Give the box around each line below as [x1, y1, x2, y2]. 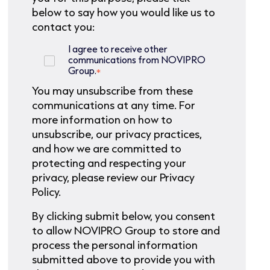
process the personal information [32, 237, 198, 253]
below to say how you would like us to [32, 5, 216, 20]
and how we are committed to [32, 141, 182, 156]
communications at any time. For [32, 98, 196, 113]
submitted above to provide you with [32, 252, 216, 267]
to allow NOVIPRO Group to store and [32, 223, 221, 238]
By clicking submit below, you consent [32, 209, 216, 224]
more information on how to [32, 112, 173, 127]
